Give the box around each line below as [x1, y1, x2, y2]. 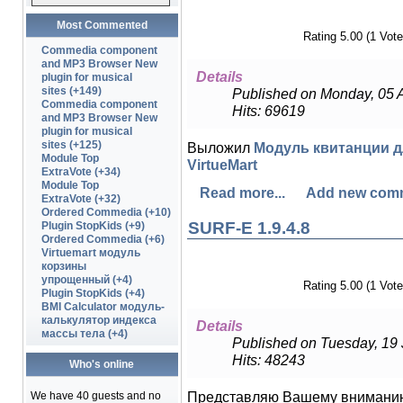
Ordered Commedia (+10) [40, 206, 171, 219]
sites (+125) [40, 139, 102, 151]
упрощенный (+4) [40, 273, 132, 286]
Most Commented [56, 19, 148, 31]
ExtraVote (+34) [40, 166, 121, 178]
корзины [40, 260, 86, 273]
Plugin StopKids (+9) [40, 219, 145, 232]
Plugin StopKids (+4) [40, 287, 145, 300]
